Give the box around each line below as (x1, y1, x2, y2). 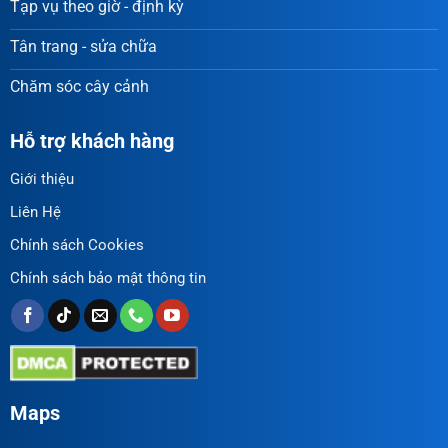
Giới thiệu (9, 169, 74, 188)
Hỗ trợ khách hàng (9, 128, 174, 153)
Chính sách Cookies (9, 235, 144, 254)
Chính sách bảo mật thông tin (9, 268, 206, 287)
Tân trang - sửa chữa (9, 37, 157, 57)
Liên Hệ (9, 202, 61, 221)
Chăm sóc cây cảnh (9, 77, 149, 97)
